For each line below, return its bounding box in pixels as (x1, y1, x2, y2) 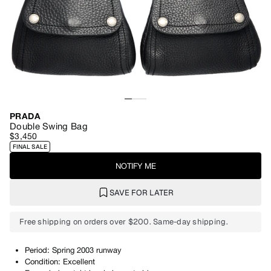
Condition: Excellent (25, 257, 95, 266)
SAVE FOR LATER (109, 187, 174, 198)
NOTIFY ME (115, 161, 156, 171)
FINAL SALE (13, 143, 47, 151)
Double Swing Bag (10, 121, 88, 131)
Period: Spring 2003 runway (25, 246, 122, 255)
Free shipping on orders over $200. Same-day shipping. (19, 217, 228, 227)
